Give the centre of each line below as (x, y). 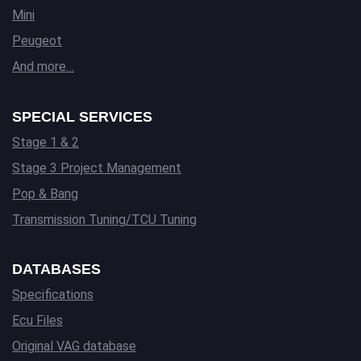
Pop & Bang (45, 193)
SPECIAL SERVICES (82, 116)
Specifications (53, 294)
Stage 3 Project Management (97, 168)
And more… (43, 67)
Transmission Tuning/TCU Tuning (104, 219)
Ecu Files (37, 320)
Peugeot (37, 41)
